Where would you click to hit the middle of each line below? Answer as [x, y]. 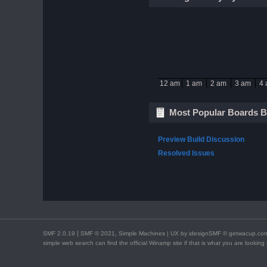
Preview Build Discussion [201, 139]
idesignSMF [205, 233]
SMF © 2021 [98, 233]
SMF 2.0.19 [59, 233]
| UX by [178, 233]
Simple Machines [142, 233]
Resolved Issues [186, 153]
